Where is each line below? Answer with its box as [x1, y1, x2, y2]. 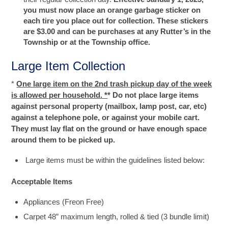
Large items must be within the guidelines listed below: [23, 156, 205, 165]
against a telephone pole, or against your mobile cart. [11, 113, 200, 122]
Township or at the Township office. [23, 37, 151, 46]
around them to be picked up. [11, 135, 118, 145]
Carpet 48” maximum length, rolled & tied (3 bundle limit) [23, 212, 210, 221]
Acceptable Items [11, 177, 73, 186]
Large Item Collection [11, 59, 126, 73]
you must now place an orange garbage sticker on [23, 5, 201, 14]
